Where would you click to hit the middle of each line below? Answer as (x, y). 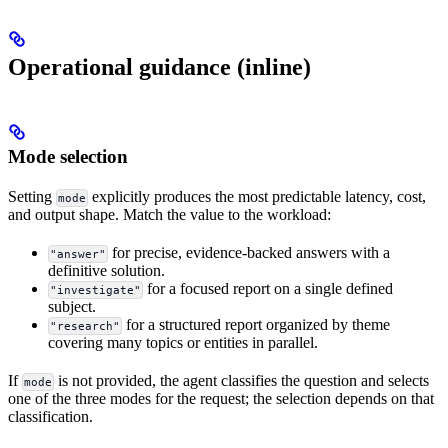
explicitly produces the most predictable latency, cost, (257, 197)
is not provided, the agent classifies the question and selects (242, 381)
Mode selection (68, 157)
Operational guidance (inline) (159, 67)
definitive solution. (106, 271)
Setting (32, 197)
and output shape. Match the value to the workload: (169, 215)
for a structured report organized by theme (256, 325)
